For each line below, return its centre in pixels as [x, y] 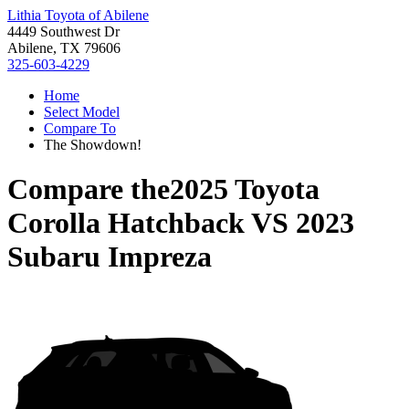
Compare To [80, 128]
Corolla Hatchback [126, 223]
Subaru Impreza [110, 257]
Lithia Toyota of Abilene [78, 15]
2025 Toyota [245, 189]
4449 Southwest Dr [63, 31]
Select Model [82, 112]
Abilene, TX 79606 [64, 48]
